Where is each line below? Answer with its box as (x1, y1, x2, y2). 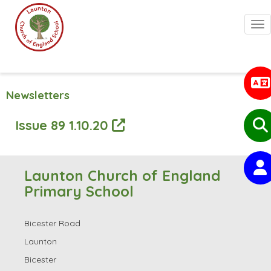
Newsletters (6, 88, 70, 102)
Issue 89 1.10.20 (15, 117, 112, 133)
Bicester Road (24, 218, 80, 229)
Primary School (24, 182, 134, 200)
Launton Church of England (24, 166, 220, 184)
